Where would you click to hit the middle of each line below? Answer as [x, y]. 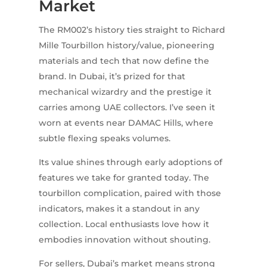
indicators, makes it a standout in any [119, 209]
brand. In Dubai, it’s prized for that [112, 77]
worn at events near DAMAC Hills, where [126, 123]
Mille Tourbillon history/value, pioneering [126, 46]
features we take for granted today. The [124, 178]
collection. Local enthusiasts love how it [124, 224]
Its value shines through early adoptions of [130, 162]
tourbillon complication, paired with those [130, 193]
